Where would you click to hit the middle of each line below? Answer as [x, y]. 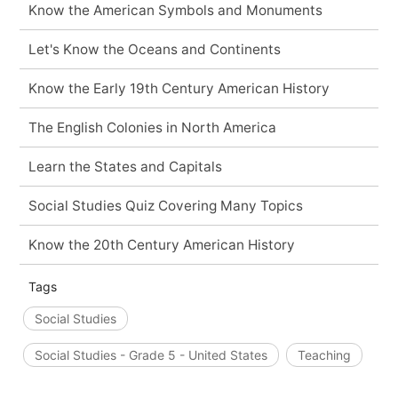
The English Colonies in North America [152, 127]
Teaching [324, 354]
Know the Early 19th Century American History [179, 88]
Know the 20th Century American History [161, 244]
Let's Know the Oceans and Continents [154, 49]
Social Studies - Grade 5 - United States [151, 354]
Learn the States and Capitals [125, 166]
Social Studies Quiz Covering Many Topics [165, 205]
